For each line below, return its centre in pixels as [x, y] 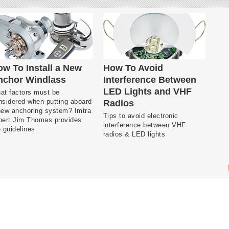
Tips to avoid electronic [141, 116]
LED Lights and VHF [147, 91]
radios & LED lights [134, 134]
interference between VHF [144, 125]
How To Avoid [133, 68]
